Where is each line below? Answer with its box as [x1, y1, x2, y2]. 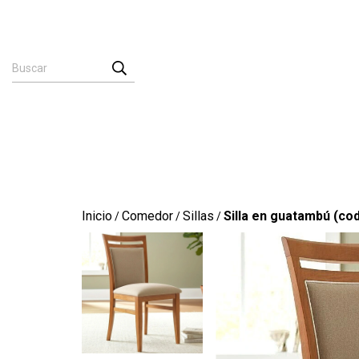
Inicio [82, 208, 112, 224]
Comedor [122, 208, 173, 224]
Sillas [183, 208, 214, 224]
